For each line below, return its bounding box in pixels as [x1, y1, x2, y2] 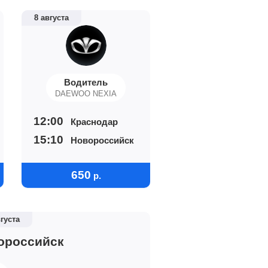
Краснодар [71, 116, 118, 127]
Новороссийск [71, 135, 134, 145]
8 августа [34, 13, 69, 22]
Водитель [64, 77, 108, 87]
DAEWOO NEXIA [55, 89, 117, 98]
